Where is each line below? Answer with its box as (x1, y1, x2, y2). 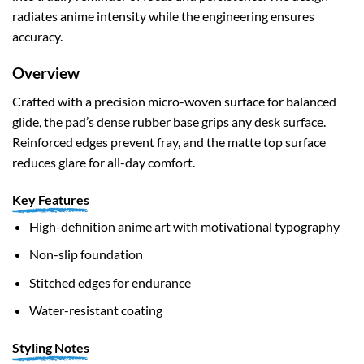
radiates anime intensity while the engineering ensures (12, 8, 314, 24)
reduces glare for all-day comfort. (12, 154, 195, 170)
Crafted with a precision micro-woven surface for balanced (12, 93, 336, 109)
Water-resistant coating (28, 302, 162, 318)
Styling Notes (12, 340, 89, 356)
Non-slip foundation (28, 246, 143, 262)
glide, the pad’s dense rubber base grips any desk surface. (12, 113, 326, 129)
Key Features (12, 191, 89, 207)
